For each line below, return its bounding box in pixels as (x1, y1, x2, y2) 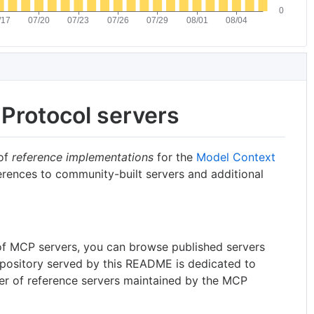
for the (153, 149, 197, 164)
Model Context (196, 149, 276, 164)
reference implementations (12, 149, 154, 164)
